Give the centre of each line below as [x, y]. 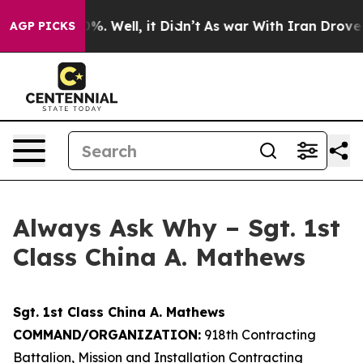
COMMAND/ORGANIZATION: [107, 335]
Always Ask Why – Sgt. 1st [177, 228]
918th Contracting [258, 335]
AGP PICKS [43, 26]
